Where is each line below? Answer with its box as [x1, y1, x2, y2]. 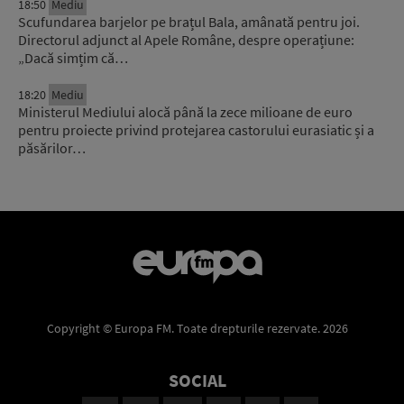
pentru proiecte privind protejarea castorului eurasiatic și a [18, 121, 374, 140]
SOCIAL [169, 368, 226, 391]
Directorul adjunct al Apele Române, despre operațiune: [18, 31, 354, 50]
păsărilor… [18, 139, 86, 158]
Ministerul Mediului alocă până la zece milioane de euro [18, 103, 353, 122]
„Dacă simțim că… [18, 49, 128, 68]
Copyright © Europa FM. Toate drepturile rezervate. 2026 [47, 319, 348, 336]
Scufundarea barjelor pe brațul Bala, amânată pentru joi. [18, 13, 360, 32]
